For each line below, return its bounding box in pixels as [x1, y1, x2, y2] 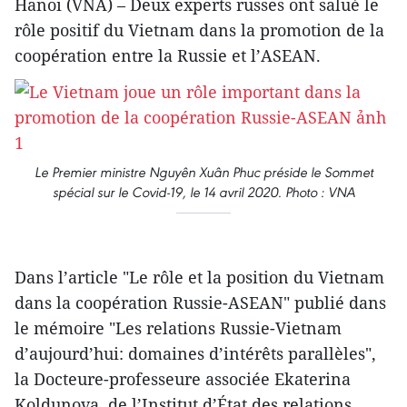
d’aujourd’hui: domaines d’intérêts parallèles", [15, 342, 376, 364]
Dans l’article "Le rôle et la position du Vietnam [15, 266, 384, 288]
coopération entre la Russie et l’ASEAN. [15, 45, 321, 66]
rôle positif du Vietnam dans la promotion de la [15, 19, 384, 41]
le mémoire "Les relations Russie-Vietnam [15, 317, 342, 339]
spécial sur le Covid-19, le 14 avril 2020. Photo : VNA [52, 184, 355, 201]
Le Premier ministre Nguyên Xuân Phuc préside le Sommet [34, 164, 373, 181]
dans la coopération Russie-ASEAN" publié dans [15, 292, 386, 313]
